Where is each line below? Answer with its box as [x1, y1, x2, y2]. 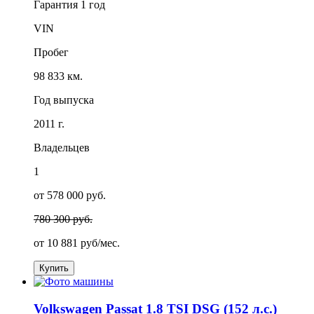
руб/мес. [78, 236, 120, 249]
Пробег [34, 46, 69, 58]
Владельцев [34, 141, 90, 153]
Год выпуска [34, 93, 94, 106]
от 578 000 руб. [34, 189, 106, 201]
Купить [39, 262, 69, 273]
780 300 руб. [34, 212, 93, 225]
